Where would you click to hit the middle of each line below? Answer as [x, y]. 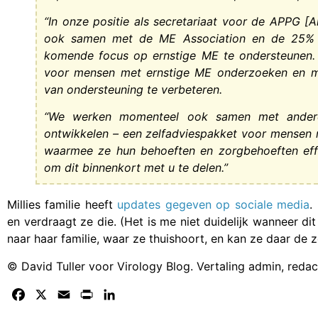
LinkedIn [140, 294]
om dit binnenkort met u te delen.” [136, 168]
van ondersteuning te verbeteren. [133, 89]
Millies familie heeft [60, 205]
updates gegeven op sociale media [214, 205]
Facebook [54, 294]
